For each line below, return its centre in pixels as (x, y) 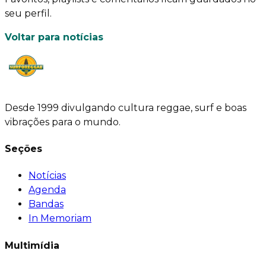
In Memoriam (60, 218)
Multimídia (32, 245)
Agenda (47, 190)
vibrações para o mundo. (63, 122)
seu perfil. (28, 13)
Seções (23, 149)
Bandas (46, 204)
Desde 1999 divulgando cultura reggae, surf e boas (126, 107)
